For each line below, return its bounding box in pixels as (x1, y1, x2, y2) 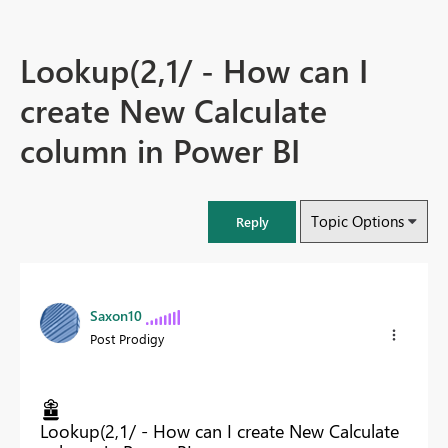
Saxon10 (90, 306, 142, 326)
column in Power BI (20, 127, 300, 173)
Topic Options (311, 211, 404, 232)
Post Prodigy (90, 330, 164, 348)
